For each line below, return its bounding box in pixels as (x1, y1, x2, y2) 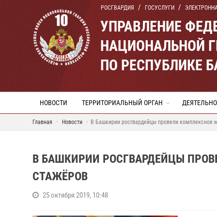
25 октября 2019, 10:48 (43, 191, 108, 200)
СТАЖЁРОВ (32, 170, 88, 183)
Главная (32, 119, 52, 125)
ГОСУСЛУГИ (145, 4, 174, 11)
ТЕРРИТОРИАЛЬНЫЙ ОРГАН (82, 99, 163, 107)
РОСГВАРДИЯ (101, 4, 134, 11)
